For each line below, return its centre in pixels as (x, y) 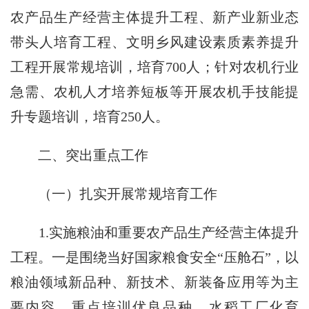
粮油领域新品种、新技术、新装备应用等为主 (155, 282)
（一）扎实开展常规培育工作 (128, 193)
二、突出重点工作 (93, 155)
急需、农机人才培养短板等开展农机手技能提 (155, 91)
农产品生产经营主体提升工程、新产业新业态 (155, 17)
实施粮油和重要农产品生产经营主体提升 (174, 232)
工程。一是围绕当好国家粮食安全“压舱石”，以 (155, 257)
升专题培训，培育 (66, 116)
